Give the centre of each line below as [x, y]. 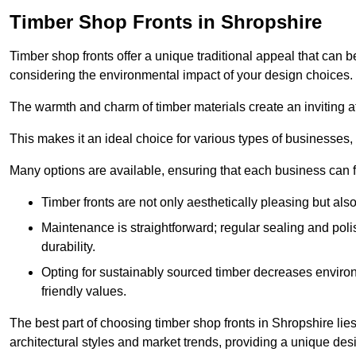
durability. [68, 247]
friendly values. [84, 292]
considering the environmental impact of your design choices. [181, 75]
